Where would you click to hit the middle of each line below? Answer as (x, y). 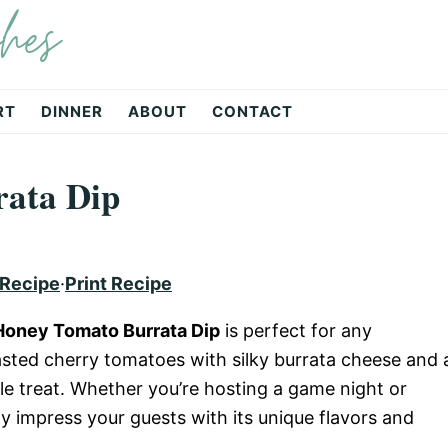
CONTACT (252, 111)
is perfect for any (296, 330)
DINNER (72, 111)
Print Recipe (118, 283)
